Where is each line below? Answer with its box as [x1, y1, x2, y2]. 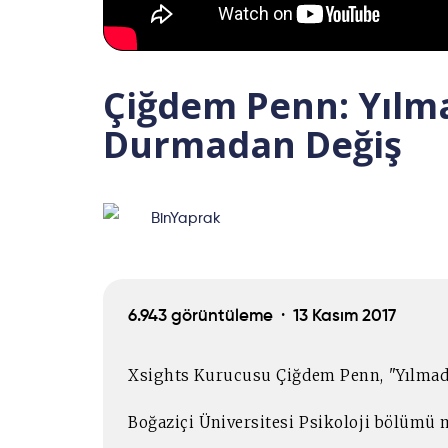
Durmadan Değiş [103, 119, 402, 169]
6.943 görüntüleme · [128, 307, 293, 325]
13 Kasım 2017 [293, 307, 396, 325]
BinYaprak [151, 211, 221, 227]
